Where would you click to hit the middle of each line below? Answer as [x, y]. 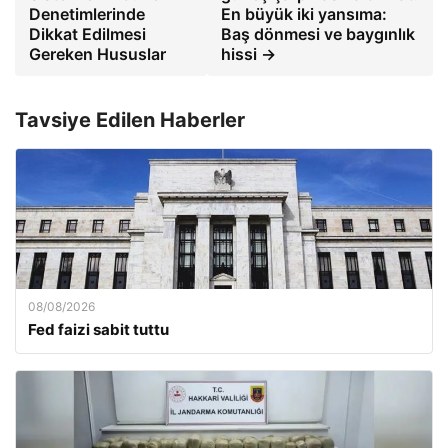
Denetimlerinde [87, 13]
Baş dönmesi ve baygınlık [318, 33]
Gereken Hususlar [97, 53]
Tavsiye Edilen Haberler [130, 119]
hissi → [249, 53]
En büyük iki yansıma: [304, 13]
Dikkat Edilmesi [87, 33]
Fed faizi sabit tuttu [98, 329]
